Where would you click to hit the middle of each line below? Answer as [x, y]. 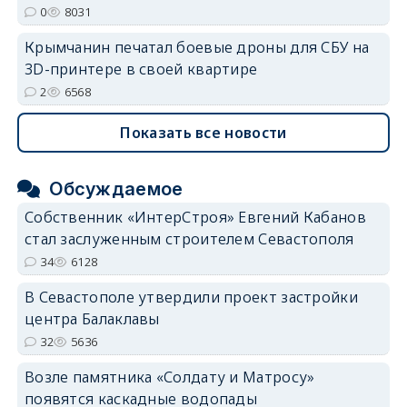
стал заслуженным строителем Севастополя [189, 239]
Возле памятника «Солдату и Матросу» [169, 377]
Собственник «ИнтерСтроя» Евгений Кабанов [195, 218]
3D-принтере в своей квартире [141, 69]
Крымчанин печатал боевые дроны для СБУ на [197, 48]
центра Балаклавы [92, 319]
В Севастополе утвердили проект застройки [191, 298]
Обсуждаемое [116, 189]
